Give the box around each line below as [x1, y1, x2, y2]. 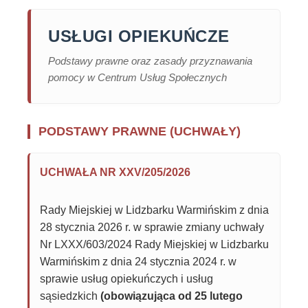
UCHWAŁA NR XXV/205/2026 [40, 166, 190, 178]
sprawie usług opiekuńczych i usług [40, 273, 213, 285]
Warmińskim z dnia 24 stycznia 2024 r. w [40, 256, 236, 267]
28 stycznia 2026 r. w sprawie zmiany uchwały [40, 221, 264, 233]
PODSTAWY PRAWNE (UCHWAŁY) [38, 124, 241, 138]
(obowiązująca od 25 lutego [100, 290, 243, 302]
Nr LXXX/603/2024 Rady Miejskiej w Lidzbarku [40, 239, 269, 250]
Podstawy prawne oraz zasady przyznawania [48, 55, 252, 67]
